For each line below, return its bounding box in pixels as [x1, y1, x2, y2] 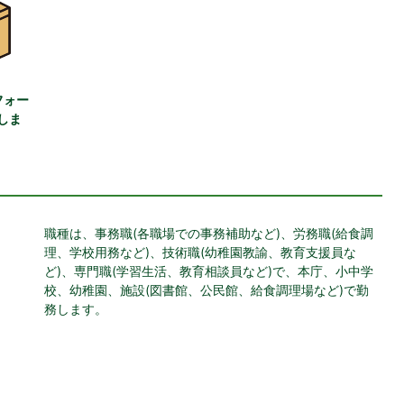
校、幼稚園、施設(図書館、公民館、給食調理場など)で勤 [44, 282, 369, 298]
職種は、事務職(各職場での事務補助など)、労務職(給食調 [44, 225, 373, 241]
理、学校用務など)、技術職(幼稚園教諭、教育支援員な [44, 244, 356, 260]
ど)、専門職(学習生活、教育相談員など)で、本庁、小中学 [44, 263, 373, 279]
